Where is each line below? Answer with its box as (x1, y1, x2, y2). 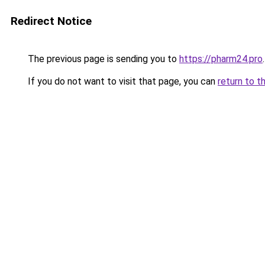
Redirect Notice (11, 14, 92, 28)
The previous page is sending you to (25, 53, 179, 64)
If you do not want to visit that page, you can (25, 76, 218, 87)
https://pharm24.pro (179, 53, 263, 64)
